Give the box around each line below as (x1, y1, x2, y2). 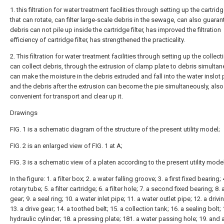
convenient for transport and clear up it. (10, 92, 123, 100)
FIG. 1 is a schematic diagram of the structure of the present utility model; (10, 125, 220, 133)
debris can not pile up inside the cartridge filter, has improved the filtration (10, 26, 221, 33)
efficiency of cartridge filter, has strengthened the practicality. (10, 36, 185, 43)
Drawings (10, 109, 37, 116)
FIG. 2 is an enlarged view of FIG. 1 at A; (10, 142, 122, 149)
